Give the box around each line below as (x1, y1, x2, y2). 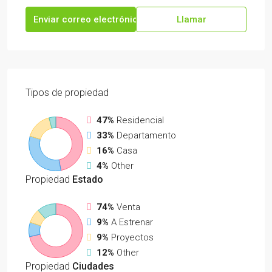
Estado (70, 174, 103, 185)
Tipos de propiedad (25, 87, 109, 98)
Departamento (117, 130, 176, 141)
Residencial (117, 115, 164, 126)
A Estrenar (111, 217, 153, 228)
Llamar (176, 14, 206, 25)
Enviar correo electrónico (33, 14, 143, 25)
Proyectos (111, 232, 154, 243)
